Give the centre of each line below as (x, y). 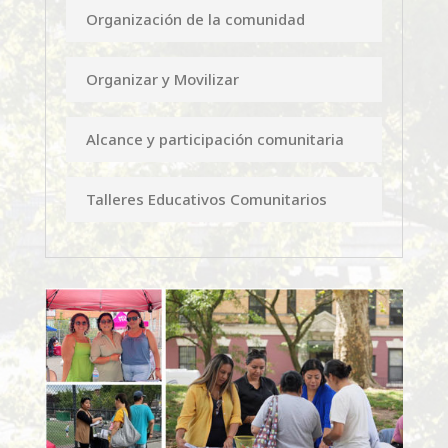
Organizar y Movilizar (162, 78)
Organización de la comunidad (195, 18)
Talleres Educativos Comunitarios (206, 198)
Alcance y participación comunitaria (214, 138)
